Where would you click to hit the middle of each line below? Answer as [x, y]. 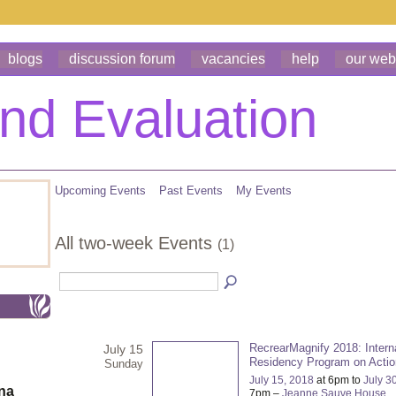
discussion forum [122, 59]
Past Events [191, 190]
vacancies [233, 59]
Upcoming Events [100, 190]
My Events [264, 190]
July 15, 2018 [282, 380]
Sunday [124, 363]
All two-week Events [136, 243]
